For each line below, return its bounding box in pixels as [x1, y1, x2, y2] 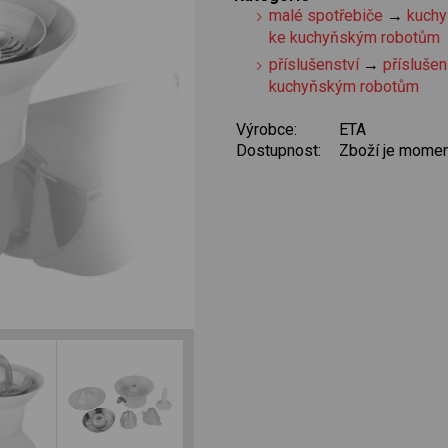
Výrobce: [236, 120, 297, 140]
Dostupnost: [236, 141, 321, 161]
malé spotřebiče [269, 5, 384, 25]
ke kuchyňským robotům [269, 27, 441, 47]
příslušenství [269, 54, 360, 74]
